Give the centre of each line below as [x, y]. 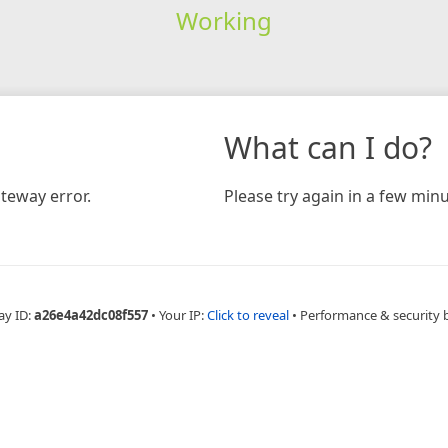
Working [223, 20]
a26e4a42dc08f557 [91, 314]
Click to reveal [248, 314]
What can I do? [328, 147]
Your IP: [183, 314]
